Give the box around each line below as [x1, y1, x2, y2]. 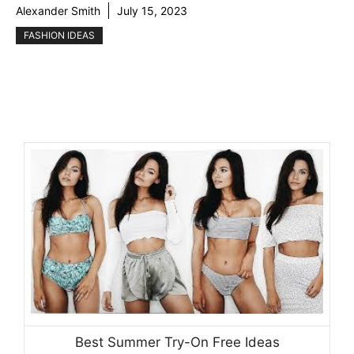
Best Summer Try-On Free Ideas [74, 333, 280, 350]
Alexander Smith [16, 4, 100, 18]
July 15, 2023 [117, 4, 187, 18]
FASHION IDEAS [24, 29, 95, 42]
